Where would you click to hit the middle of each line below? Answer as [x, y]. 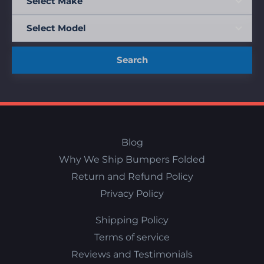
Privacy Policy [132, 194]
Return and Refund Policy [132, 177]
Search [132, 60]
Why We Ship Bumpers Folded [132, 160]
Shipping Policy [132, 220]
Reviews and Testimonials [132, 255]
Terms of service [132, 237]
